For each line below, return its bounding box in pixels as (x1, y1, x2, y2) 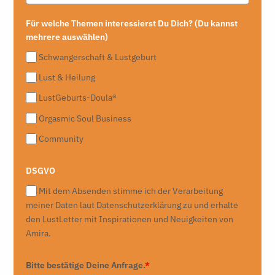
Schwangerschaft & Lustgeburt (39, 52, 157, 63)
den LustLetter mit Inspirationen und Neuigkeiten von (26, 213, 233, 225)
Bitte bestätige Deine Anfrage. (26, 259, 145, 271)
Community (39, 133, 84, 144)
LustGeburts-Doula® (39, 92, 117, 104)
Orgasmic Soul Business (39, 112, 132, 124)
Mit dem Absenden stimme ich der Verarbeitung (39, 185, 223, 196)
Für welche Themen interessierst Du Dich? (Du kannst (26, 17, 238, 29)
